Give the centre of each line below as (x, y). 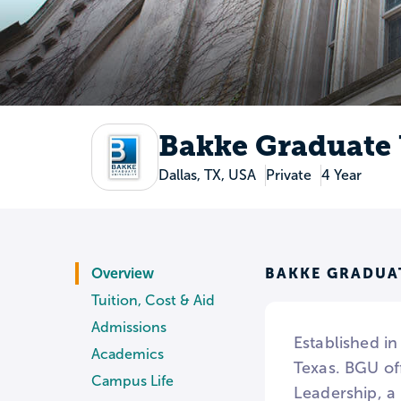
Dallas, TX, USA (207, 175)
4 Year (341, 175)
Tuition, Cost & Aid (153, 301)
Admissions (129, 328)
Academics (128, 354)
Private (288, 175)
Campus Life (132, 381)
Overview (123, 274)
